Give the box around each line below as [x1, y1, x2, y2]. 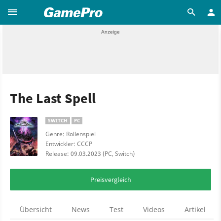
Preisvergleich [90, 175, 131, 184]
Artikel [184, 205, 206, 214]
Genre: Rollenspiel [45, 130, 96, 138]
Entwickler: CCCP [45, 140, 92, 148]
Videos [143, 205, 165, 214]
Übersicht [20, 205, 52, 214]
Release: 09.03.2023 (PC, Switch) [45, 149, 135, 158]
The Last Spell [10, 89, 96, 107]
